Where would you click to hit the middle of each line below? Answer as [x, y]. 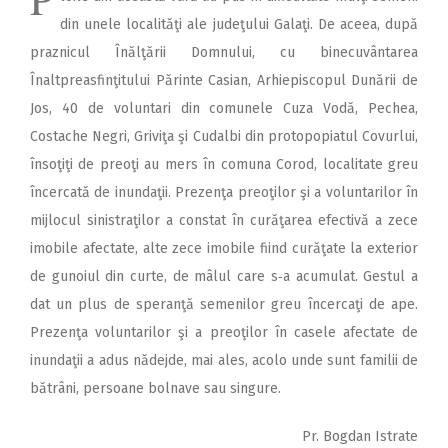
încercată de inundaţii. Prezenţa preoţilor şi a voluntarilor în [224, 193]
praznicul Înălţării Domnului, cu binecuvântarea [224, 53]
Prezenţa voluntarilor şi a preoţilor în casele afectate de [224, 333]
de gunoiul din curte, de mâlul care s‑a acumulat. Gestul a [224, 277]
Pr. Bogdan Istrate [360, 437]
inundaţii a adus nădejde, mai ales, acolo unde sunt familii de [224, 361]
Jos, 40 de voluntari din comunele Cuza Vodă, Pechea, [224, 109]
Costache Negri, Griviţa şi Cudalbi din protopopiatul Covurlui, [224, 137]
